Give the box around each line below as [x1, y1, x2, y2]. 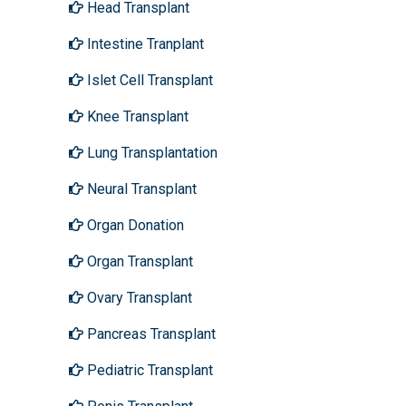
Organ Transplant [83, 252, 193, 270]
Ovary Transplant [83, 288, 192, 306]
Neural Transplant [83, 179, 197, 198]
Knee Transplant [83, 107, 188, 125]
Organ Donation [83, 216, 184, 234]
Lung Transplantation [83, 143, 217, 161]
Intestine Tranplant [83, 34, 204, 53]
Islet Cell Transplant [83, 71, 213, 89]
